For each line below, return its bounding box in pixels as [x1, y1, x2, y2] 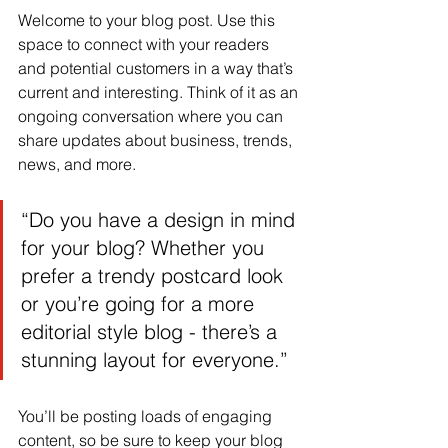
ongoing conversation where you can [18, 105, 287, 126]
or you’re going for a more [21, 290, 260, 316]
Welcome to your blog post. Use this [18, 9, 279, 30]
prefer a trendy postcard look [21, 262, 289, 288]
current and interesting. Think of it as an [18, 81, 302, 102]
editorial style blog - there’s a [21, 318, 283, 344]
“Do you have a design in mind [21, 206, 301, 232]
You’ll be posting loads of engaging [18, 405, 276, 426]
